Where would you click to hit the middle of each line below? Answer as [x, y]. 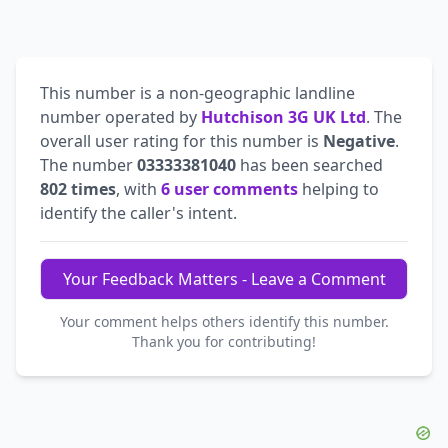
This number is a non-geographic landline [197, 92]
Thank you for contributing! [224, 341]
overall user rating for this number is [181, 140]
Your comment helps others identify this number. [224, 321]
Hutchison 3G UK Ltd [283, 116]
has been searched [309, 164]
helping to [338, 188]
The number [88, 164]
